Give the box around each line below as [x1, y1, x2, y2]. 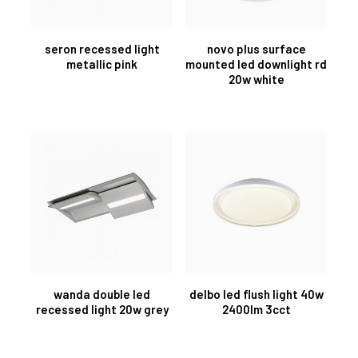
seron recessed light [44, 41, 160, 56]
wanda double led [54, 286, 150, 301]
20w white [228, 71, 284, 86]
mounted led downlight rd [185, 56, 327, 71]
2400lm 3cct [221, 301, 291, 316]
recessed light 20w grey [35, 301, 169, 316]
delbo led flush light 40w [189, 286, 324, 301]
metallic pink [66, 56, 137, 71]
